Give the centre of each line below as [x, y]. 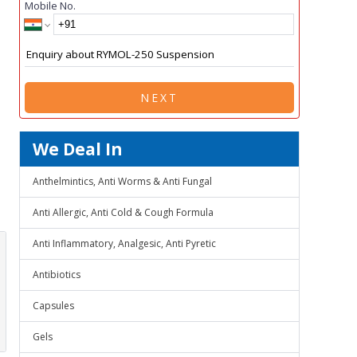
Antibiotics [57, 275]
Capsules [53, 306]
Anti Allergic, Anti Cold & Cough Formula [123, 212]
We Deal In [78, 149]
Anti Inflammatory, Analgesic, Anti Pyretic [124, 243]
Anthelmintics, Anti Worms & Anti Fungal [122, 181]
